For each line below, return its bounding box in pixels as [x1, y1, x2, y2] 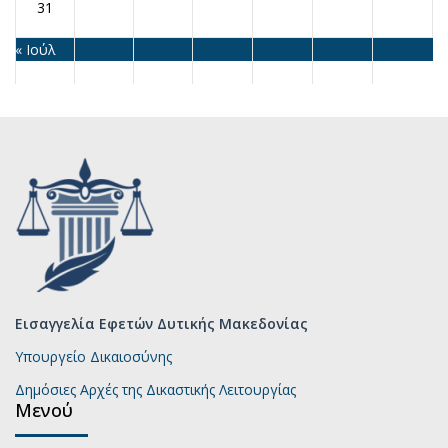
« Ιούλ [15, 40, 56, 59]
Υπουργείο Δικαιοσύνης [15, 347, 172, 366]
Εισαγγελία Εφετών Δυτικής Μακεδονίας [15, 314, 308, 333]
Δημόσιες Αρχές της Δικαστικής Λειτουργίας [15, 380, 296, 399]
